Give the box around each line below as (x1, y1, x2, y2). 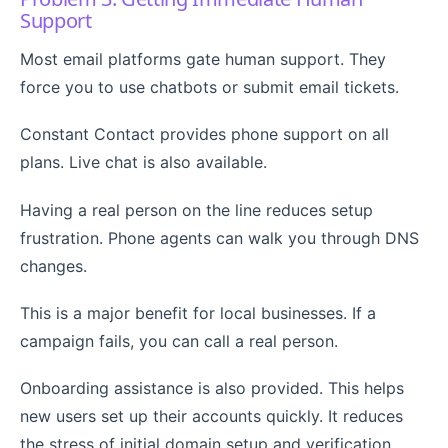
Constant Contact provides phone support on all (20, 124, 389, 145)
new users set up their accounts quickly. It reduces (20, 405, 403, 426)
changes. (20, 255, 87, 276)
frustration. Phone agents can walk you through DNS (20, 227, 419, 248)
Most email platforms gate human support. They (20, 49, 386, 70)
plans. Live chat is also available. (20, 152, 267, 173)
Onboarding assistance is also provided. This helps (20, 377, 404, 398)
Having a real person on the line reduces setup (20, 199, 373, 220)
